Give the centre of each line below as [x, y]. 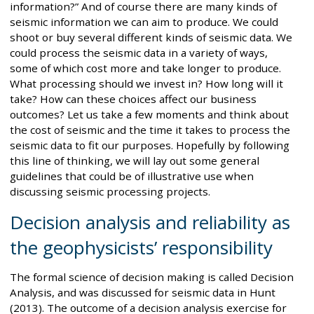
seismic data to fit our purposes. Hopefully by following [150, 145]
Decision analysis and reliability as [150, 222]
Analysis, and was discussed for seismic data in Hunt [143, 292]
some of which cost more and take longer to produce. [145, 68]
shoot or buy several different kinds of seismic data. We [151, 37]
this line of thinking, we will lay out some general [135, 160]
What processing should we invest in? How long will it [146, 83]
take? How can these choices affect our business [133, 98]
